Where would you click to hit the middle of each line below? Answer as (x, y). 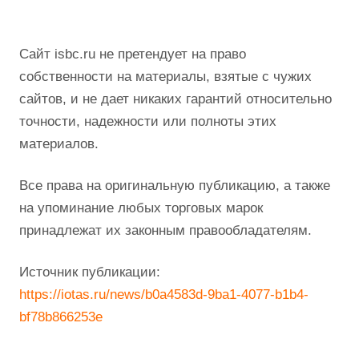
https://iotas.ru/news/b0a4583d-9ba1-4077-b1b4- (164, 295)
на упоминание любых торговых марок (141, 208)
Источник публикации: (90, 272)
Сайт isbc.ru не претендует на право (133, 54)
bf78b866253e (61, 317)
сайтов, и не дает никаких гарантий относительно (175, 99)
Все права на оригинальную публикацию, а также (175, 186)
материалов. (59, 144)
